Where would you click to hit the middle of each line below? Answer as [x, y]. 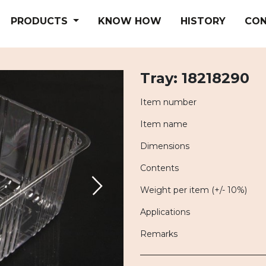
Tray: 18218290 [195, 78]
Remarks [159, 234]
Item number [168, 102]
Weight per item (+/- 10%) [194, 190]
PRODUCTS [41, 21]
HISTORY [203, 21]
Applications [165, 212]
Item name [164, 124]
